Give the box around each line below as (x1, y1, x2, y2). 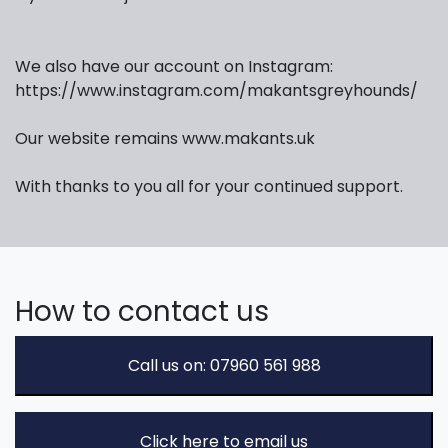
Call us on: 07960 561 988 (127, 353, 321, 377)
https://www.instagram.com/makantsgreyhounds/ (15, 78, 418, 102)
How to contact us (15, 291, 269, 331)
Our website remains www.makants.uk (15, 126, 315, 150)
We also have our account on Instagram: (15, 54, 333, 78)
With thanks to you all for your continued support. (15, 174, 403, 198)
